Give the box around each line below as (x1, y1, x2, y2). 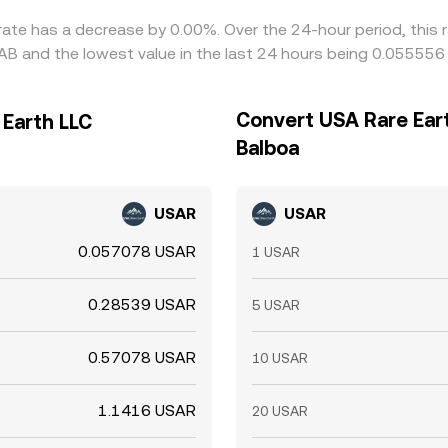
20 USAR (252, 403, 308, 419)
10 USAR (252, 350, 308, 366)
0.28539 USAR (88, 295, 196, 314)
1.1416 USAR (98, 401, 196, 420)
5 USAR (252, 297, 300, 313)
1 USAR (252, 244, 300, 260)
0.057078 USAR (78, 242, 196, 261)
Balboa (236, 136, 299, 160)
